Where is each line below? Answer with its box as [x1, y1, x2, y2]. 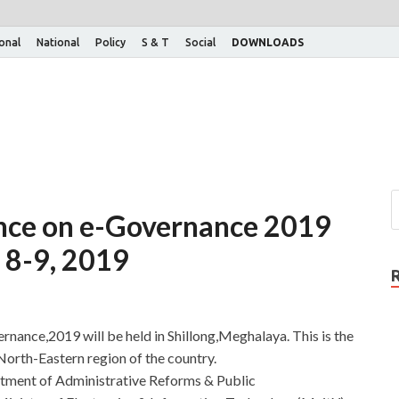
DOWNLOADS [232, 36, 304, 48]
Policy [95, 36, 126, 48]
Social [185, 36, 216, 48]
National [37, 36, 79, 48]
